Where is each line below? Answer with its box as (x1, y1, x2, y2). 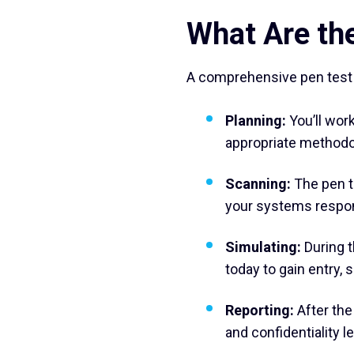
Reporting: (225, 302, 294, 318)
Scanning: (225, 175, 291, 192)
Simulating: (225, 239, 301, 255)
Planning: (225, 112, 286, 129)
